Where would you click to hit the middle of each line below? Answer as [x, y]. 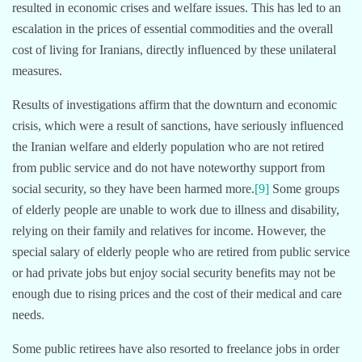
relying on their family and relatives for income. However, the [169, 230]
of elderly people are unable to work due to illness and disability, [176, 209]
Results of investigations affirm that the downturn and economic [175, 104]
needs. [28, 314]
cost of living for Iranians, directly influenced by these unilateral [174, 49]
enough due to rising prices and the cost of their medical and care [177, 293]
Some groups [304, 188]
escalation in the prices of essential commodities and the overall [173, 28]
